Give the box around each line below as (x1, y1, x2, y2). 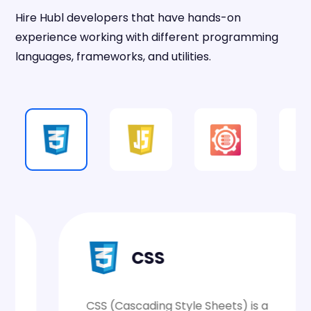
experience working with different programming (15, 29, 278, 46)
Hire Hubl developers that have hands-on (15, 10, 241, 26)
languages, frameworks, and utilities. (15, 49, 211, 65)
